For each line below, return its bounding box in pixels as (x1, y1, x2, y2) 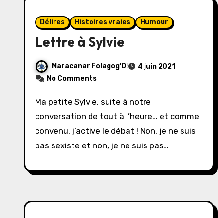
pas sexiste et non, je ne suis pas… (35, 141, 169, 150)
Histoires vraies (74, 18, 130, 26)
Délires (40, 18, 65, 26)
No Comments (47, 74, 97, 83)
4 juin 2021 (138, 62, 175, 71)
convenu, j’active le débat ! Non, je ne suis (35, 126, 196, 136)
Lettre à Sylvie (35, 34, 125, 50)
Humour (140, 18, 168, 26)
